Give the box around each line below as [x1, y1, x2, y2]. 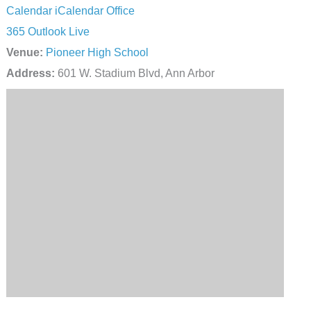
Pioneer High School [45, 45, 149, 58]
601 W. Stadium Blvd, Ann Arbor [54, 66, 215, 79]
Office [106, 3, 135, 17]
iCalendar [54, 3, 103, 17]
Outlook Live [27, 24, 90, 37]
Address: [6, 66, 55, 79]
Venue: [6, 45, 43, 58]
